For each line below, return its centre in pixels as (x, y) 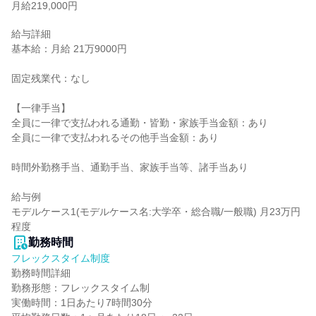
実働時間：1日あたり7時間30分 (82, 303)
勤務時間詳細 (41, 273)
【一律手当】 (41, 108)
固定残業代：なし (51, 78)
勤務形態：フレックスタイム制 (80, 288)
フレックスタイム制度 (61, 258)
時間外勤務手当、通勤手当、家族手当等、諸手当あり (130, 167)
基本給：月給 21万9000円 (69, 49)
